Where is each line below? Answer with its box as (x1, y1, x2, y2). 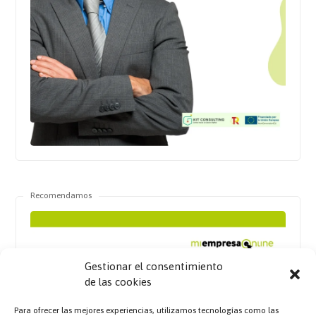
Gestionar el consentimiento (85, 260, 223, 272)
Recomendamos (30, 190, 92, 201)
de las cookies (85, 276, 152, 288)
